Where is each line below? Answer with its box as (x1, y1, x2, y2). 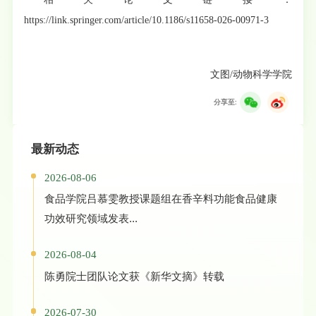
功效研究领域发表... (44, 212, 138, 225)
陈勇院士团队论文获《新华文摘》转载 (44, 270, 224, 283)
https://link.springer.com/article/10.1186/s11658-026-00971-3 (24, 15, 269, 26)
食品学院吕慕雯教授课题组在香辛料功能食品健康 (44, 193, 277, 205)
